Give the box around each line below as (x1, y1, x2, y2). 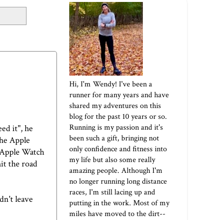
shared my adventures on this (69, 101, 161, 111)
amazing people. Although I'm (69, 165, 163, 176)
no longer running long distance (69, 176, 167, 187)
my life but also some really (69, 155, 155, 165)
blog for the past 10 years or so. (69, 111, 167, 122)
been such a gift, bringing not (69, 133, 159, 144)
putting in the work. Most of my (69, 198, 169, 209)
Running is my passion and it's (69, 122, 163, 133)
